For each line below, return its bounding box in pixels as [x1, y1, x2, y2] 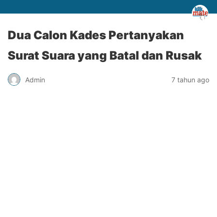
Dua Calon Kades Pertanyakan [8, 28, 184, 42]
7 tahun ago [171, 75, 209, 84]
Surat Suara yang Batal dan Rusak [8, 48, 202, 62]
